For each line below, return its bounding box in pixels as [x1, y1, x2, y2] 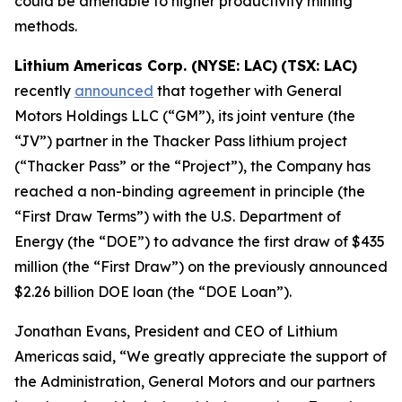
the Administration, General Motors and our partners [14, 371, 375, 390]
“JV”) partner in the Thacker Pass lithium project [14, 131, 347, 150]
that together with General [153, 81, 342, 100]
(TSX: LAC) [281, 56, 357, 74]
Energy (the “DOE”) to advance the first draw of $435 [14, 232, 385, 250]
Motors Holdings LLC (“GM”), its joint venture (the [14, 106, 355, 125]
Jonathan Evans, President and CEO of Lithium [14, 321, 337, 340]
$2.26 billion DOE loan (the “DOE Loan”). [14, 282, 292, 301]
